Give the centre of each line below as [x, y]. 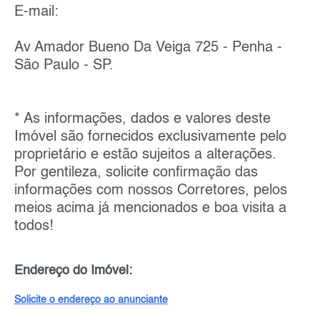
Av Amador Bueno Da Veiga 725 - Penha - [148, 48]
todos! [34, 227]
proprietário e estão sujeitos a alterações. [145, 155]
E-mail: [36, 12]
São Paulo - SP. [64, 66]
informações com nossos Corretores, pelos [151, 191]
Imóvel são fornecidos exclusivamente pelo [150, 137]
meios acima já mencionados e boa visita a [150, 209]
